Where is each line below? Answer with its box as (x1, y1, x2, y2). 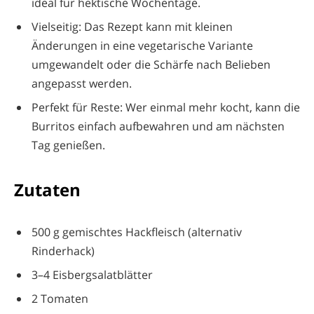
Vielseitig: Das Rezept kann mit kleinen (32, 18, 233, 34)
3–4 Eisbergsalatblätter (32, 266, 153, 282)
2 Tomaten (32, 290, 88, 306)
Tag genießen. (32, 137, 105, 153)
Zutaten (14, 178, 81, 201)
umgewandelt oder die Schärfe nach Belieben (32, 56, 271, 72)
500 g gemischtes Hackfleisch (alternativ (32, 224, 242, 240)
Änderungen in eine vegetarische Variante (32, 37, 253, 53)
